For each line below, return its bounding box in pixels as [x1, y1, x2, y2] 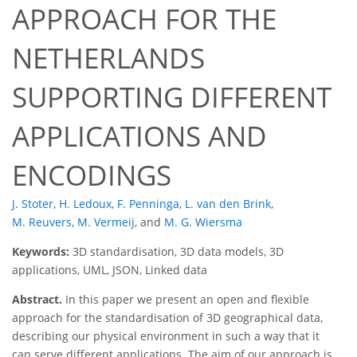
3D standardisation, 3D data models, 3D [73, 244, 284, 260]
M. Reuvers [12, 214, 72, 230]
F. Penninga [117, 196, 179, 212]
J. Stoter [12, 196, 53, 212]
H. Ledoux [59, 196, 112, 212]
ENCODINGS [12, 156, 171, 194]
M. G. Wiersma [164, 214, 242, 230]
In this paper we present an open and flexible [62, 292, 309, 308]
